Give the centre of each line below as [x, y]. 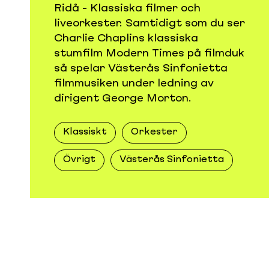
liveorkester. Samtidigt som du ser [150, 23]
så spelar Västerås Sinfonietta [141, 68]
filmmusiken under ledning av [134, 83]
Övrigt [79, 160]
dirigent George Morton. [123, 98]
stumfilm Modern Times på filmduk [149, 53]
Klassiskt [85, 132]
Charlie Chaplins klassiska [126, 38]
